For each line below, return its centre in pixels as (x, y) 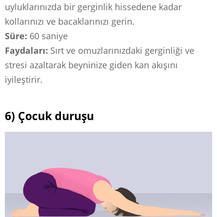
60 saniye (47, 36)
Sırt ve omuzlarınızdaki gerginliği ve (121, 51)
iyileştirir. (24, 80)
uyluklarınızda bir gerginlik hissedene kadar (93, 7)
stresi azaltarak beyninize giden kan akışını (91, 65)
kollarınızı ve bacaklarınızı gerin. (70, 22)
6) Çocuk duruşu (49, 116)
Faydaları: (26, 51)
